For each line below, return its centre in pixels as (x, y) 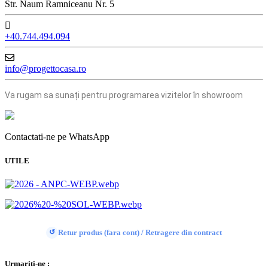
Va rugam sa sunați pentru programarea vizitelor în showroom (124, 95)
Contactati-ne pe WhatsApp (57, 137)
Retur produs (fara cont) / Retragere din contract (140, 232)
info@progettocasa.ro (45, 69)
